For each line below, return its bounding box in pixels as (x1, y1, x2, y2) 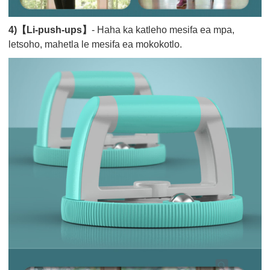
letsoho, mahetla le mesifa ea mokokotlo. (8, 39, 183, 49)
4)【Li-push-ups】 (8, 24, 92, 35)
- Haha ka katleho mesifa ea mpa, (92, 24, 235, 35)
